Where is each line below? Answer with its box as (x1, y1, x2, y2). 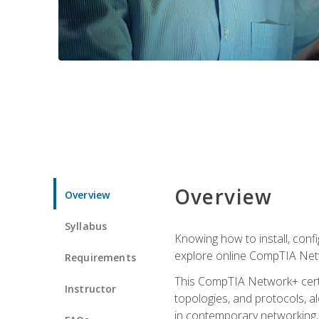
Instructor (65, 281, 117, 296)
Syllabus (65, 219, 108, 233)
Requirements (65, 250, 136, 264)
